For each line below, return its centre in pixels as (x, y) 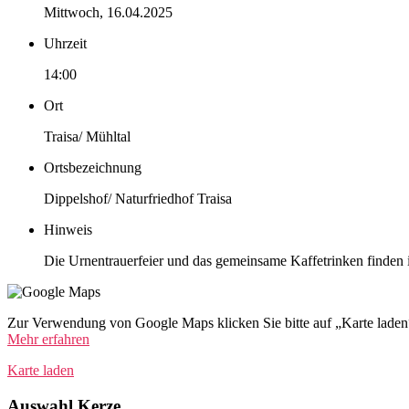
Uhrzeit (65, 44)
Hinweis (68, 230)
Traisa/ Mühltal (87, 137)
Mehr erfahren (48, 340)
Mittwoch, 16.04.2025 (108, 13)
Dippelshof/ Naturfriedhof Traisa (138, 199)
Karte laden (41, 371)
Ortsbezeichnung (93, 168)
